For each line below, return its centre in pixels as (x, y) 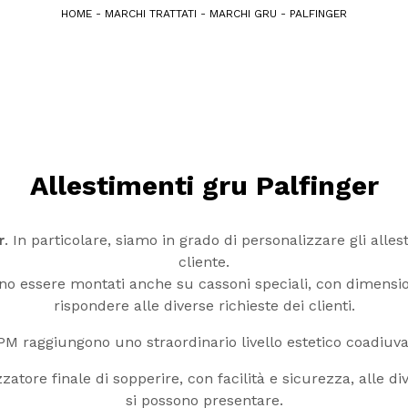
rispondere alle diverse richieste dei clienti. (204, 306)
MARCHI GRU (243, 14)
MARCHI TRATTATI (151, 14)
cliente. (204, 262)
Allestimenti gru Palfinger (204, 185)
